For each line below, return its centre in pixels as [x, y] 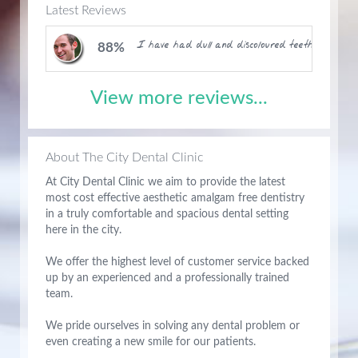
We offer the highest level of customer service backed [177, 262]
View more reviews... [179, 98]
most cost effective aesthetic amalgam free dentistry [175, 198]
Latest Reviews [86, 10]
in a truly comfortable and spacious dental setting [167, 214]
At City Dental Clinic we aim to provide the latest [165, 182]
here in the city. [84, 230]
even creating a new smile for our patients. [151, 342]
